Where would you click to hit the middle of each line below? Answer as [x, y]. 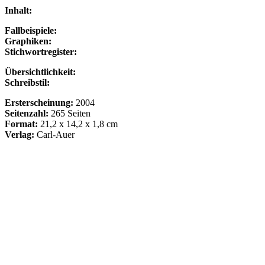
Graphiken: [28, 41]
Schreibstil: [27, 83]
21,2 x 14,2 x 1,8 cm [79, 124]
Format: [22, 124]
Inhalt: [18, 11]
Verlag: [21, 135]
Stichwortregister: [41, 52]
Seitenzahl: [28, 114]
